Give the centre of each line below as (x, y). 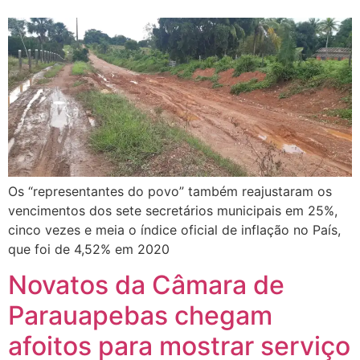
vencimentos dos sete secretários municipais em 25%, (173, 210)
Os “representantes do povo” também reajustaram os (170, 191)
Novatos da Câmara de (146, 285)
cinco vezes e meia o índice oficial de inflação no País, (174, 229)
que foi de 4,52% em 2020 (89, 249)
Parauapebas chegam (140, 315)
